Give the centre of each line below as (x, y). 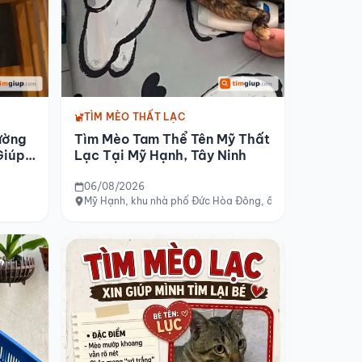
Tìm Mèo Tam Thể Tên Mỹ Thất (172, 139)
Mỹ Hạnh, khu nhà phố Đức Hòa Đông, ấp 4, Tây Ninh (210, 200)
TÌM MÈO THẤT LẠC (135, 116)
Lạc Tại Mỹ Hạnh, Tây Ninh (160, 155)
